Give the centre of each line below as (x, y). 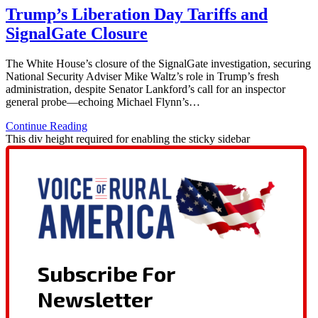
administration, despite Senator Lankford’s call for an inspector (146, 89)
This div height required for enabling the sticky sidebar (128, 138)
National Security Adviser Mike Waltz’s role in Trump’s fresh (142, 76)
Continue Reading (46, 126)
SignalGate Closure (77, 33)
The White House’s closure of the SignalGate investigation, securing (158, 63)
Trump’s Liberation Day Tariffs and (137, 14)
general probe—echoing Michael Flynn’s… (103, 102)
